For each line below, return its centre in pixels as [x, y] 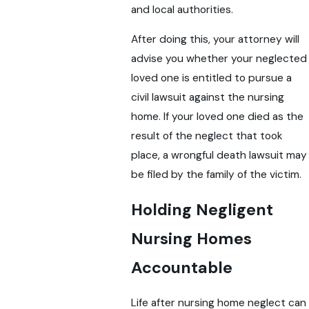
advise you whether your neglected [219, 59]
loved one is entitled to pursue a [211, 78]
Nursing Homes [191, 238]
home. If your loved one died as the [217, 117]
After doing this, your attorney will [215, 40]
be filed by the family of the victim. [216, 175]
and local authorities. [182, 9]
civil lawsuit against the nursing [207, 98]
